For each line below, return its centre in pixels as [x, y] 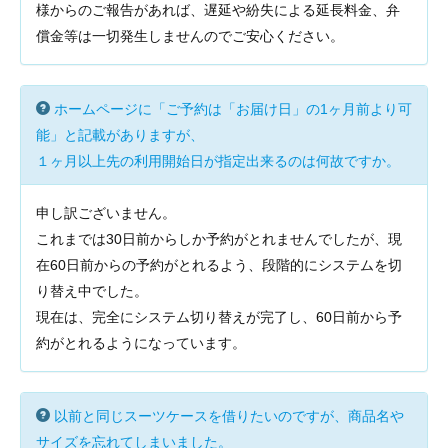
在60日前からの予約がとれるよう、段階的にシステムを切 [219, 265]
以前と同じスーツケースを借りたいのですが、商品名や [229, 416]
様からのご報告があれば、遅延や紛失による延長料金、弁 [218, 10]
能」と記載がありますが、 [120, 135]
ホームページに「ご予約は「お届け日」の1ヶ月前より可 [233, 109]
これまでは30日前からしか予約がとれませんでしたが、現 [219, 239]
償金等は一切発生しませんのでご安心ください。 [190, 36]
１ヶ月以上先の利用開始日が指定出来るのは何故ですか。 [218, 161]
